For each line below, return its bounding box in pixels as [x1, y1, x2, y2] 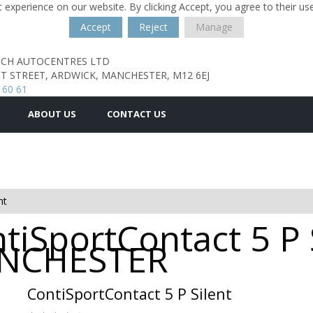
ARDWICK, [51, 68, 99, 82]
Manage [196, 20, 233, 34]
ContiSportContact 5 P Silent [27, 284, 232, 304]
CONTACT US [107, 108, 166, 120]
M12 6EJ [173, 68, 210, 82]
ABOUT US [28, 108, 76, 120]
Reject [139, 20, 168, 34]
